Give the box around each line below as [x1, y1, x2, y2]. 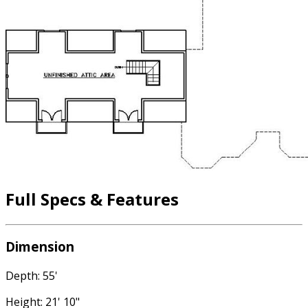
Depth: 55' [5, 268, 58, 284]
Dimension [5, 238, 74, 256]
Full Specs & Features [5, 187, 179, 210]
